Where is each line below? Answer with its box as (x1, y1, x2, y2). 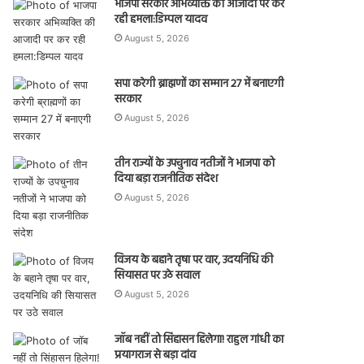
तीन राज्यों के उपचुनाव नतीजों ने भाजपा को (115, 154, 275, 173)
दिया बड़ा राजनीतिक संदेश (115, 170, 219, 188)
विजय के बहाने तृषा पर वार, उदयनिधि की (115, 251, 274, 270)
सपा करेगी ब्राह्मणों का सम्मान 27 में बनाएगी (115, 75, 284, 93)
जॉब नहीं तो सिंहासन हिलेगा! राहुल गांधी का (115, 331, 284, 349)
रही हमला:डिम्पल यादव (115, 11, 208, 29)
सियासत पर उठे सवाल (115, 266, 201, 285)
